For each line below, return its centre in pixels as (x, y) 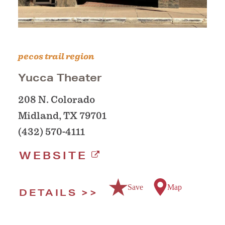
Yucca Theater (60, 78)
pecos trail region (56, 57)
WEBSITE (53, 156)
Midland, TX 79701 (62, 116)
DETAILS (48, 193)
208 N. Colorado (57, 100)
